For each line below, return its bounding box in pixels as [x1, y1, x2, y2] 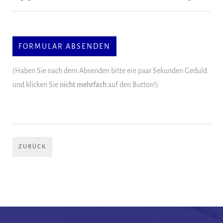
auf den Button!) [107, 80, 158, 89]
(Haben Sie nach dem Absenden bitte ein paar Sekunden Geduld [12, 66, 207, 75]
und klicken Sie [12, 80, 60, 89]
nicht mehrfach [60, 80, 107, 89]
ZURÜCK [18, 143, 46, 150]
